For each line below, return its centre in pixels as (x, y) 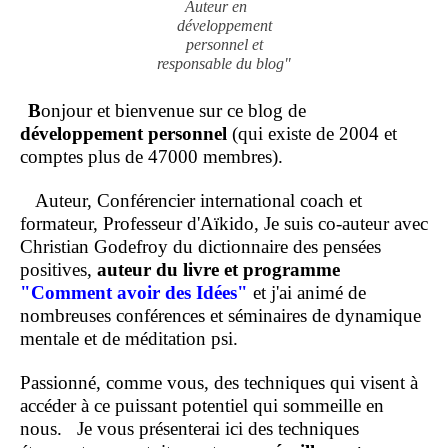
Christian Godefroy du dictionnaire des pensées (200, 247)
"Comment (66, 293)
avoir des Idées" (182, 293)
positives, (58, 270)
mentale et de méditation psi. (129, 339)
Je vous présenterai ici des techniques (210, 429)
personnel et (224, 45)
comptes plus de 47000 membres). (151, 157)
